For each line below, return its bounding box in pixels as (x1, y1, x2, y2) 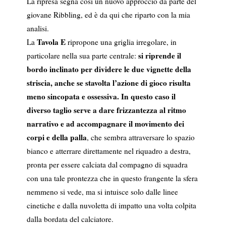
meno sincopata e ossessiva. (26, 91, 119, 102)
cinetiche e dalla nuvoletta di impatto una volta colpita (26, 200, 196, 211)
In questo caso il (121, 91, 176, 102)
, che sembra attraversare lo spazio (86, 132, 195, 143)
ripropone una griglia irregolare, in (65, 37, 177, 47)
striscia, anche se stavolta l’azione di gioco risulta (26, 77, 191, 89)
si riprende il (138, 50, 181, 62)
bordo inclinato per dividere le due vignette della (26, 64, 191, 75)
